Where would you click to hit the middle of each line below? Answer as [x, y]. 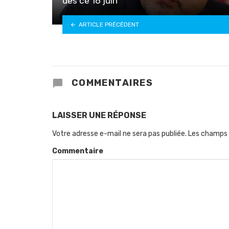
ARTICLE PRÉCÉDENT [109, 24]
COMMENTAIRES [111, 83]
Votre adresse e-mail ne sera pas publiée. [119, 133]
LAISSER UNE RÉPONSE [99, 115]
